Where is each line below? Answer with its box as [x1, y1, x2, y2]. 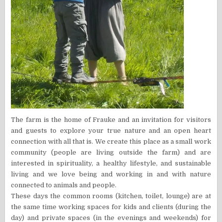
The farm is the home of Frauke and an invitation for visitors [11, 116, 211, 124]
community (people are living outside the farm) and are [11, 149, 211, 157]
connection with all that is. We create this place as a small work [11, 138, 211, 146]
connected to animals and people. [11, 181, 117, 189]
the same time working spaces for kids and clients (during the [11, 203, 211, 211]
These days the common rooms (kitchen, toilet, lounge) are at [11, 192, 211, 200]
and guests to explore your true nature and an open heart [11, 127, 211, 135]
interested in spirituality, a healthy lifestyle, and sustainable [11, 160, 211, 167]
